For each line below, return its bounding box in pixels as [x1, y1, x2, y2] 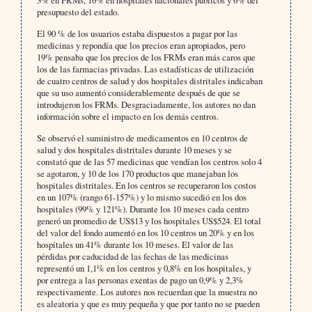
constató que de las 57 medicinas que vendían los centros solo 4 [36, 155, 262, 169]
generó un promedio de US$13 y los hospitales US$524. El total [36, 214, 261, 228]
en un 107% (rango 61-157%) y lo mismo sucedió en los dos [36, 191, 247, 204]
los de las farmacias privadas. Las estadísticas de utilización [36, 63, 253, 76]
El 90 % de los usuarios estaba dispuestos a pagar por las [36, 27, 237, 40]
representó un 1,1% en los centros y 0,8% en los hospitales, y [36, 262, 251, 275]
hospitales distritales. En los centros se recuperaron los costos [36, 179, 256, 192]
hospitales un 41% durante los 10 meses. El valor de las [36, 238, 233, 251]
